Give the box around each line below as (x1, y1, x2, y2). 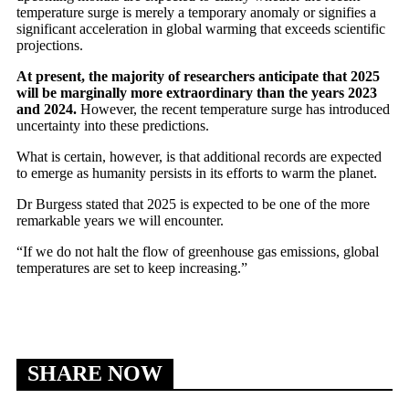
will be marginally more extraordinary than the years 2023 (16, 84, 377, 100)
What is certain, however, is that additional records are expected (16, 148, 382, 164)
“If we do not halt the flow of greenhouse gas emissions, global (16, 243, 379, 259)
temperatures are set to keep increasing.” (16, 259, 247, 276)
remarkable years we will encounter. (16, 212, 224, 228)
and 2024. (16, 100, 77, 117)
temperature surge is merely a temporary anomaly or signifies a (16, 4, 376, 20)
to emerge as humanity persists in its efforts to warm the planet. (16, 164, 377, 181)
